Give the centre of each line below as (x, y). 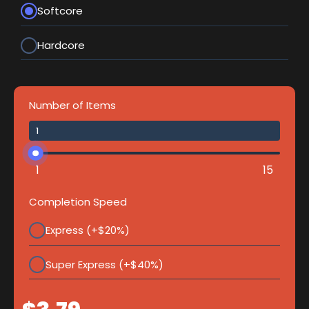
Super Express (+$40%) (105, 264)
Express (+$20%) (88, 230)
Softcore (60, 11)
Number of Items (72, 106)
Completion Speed (78, 202)
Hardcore (61, 45)
